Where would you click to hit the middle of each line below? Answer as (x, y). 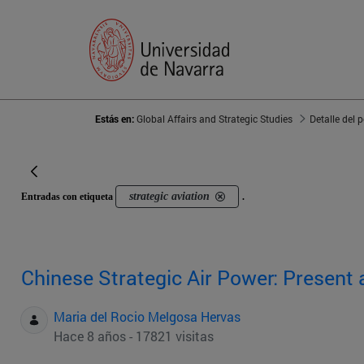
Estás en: (116, 119)
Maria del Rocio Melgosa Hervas (147, 317)
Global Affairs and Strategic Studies (214, 119)
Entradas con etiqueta (68, 197)
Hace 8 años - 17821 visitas (134, 336)
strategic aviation (169, 197)
